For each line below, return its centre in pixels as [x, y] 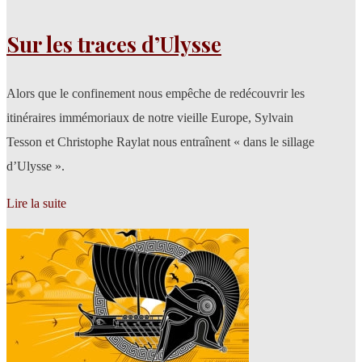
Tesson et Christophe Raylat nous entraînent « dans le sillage [160, 141]
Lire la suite [36, 203]
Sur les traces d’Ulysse [114, 44]
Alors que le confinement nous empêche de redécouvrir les [156, 93]
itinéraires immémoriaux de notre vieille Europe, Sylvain [150, 117]
